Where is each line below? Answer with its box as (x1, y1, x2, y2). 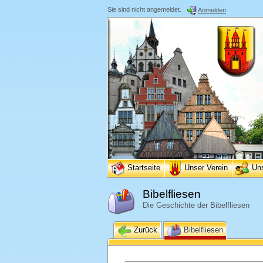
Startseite (127, 163, 160, 173)
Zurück (131, 225, 157, 235)
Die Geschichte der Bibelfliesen (143, 201, 249, 210)
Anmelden (198, 6, 226, 14)
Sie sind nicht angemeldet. (107, 6, 181, 13)
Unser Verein (184, 163, 228, 173)
